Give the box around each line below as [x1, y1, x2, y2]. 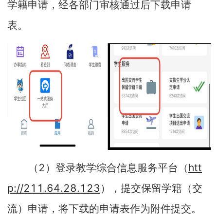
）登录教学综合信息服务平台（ [45, 162, 188, 174]
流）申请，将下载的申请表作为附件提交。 [7, 203, 201, 215]
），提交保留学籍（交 [100, 182, 202, 194]
